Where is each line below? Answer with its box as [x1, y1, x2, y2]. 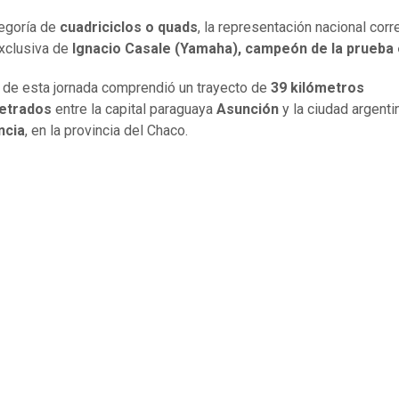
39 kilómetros [271, 79, 364, 97]
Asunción [216, 101, 279, 118]
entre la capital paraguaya [55, 101, 216, 118]
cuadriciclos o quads [60, 19, 198, 37]
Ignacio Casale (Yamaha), [72, 40, 241, 58]
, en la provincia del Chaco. [25, 122, 188, 140]
